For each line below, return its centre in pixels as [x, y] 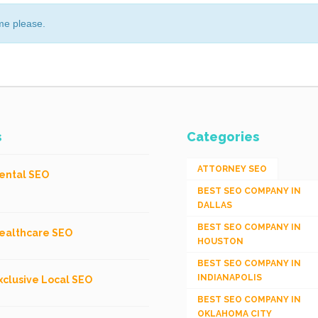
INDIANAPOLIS [229, 277]
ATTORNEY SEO [232, 169]
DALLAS [214, 205]
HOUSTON [220, 241]
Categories [223, 136]
